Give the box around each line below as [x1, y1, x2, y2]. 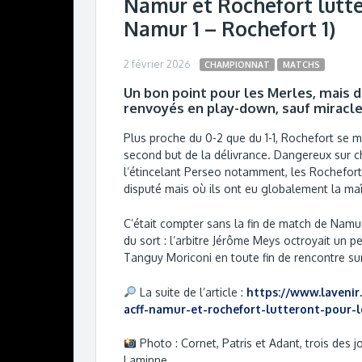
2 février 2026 [124, 57, 191, 70]
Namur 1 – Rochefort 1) [124, 16, 335, 42]
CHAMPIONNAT [204, 58, 271, 69]
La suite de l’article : [136, 284, 246, 299]
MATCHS [282, 58, 320, 69]
